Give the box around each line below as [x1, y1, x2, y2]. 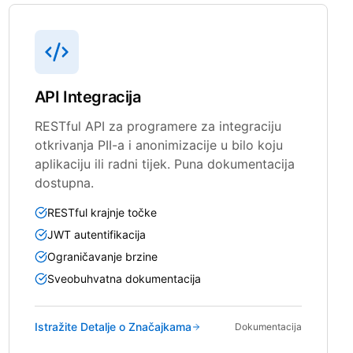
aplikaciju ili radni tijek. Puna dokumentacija [34, 155, 295, 172]
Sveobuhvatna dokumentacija [46, 271, 201, 285]
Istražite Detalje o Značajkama [34, 319, 191, 333]
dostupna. [34, 174, 94, 191]
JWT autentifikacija [46, 227, 146, 241]
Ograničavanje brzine [46, 249, 158, 263]
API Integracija [34, 87, 141, 106]
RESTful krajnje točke [46, 205, 157, 219]
